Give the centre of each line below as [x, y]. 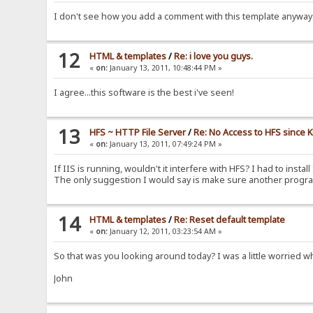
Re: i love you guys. [214, 57]
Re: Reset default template [230, 220]
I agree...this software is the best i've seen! [144, 93]
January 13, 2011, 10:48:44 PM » [165, 68]
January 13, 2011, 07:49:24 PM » [165, 144]
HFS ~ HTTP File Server [138, 133]
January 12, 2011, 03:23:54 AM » [165, 232]
